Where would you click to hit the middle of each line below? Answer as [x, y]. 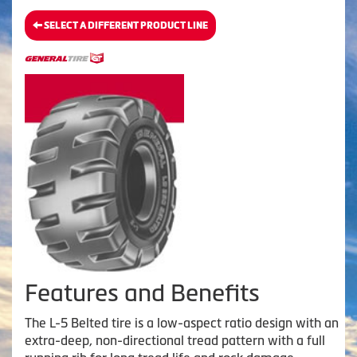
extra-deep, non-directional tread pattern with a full [175, 340]
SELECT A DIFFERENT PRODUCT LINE [125, 25]
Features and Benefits [142, 292]
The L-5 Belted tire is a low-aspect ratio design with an [182, 322]
